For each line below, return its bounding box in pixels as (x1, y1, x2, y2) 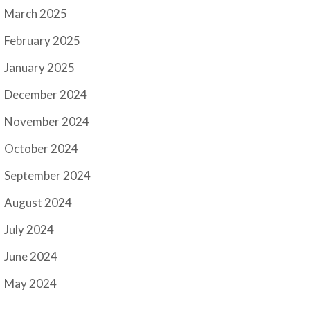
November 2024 (4, 114, 90, 129)
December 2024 (4, 87, 88, 102)
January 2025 (4, 60, 75, 75)
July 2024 (4, 222, 55, 237)
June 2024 (4, 249, 58, 264)
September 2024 (4, 168, 91, 183)
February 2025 (4, 33, 81, 48)
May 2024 (4, 276, 57, 291)
